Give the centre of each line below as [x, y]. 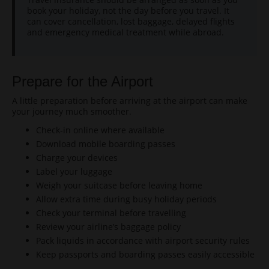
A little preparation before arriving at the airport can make [130, 101]
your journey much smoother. [72, 111]
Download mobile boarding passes [106, 144]
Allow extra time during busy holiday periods [126, 199]
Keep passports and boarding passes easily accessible [145, 254]
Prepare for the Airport [83, 81]
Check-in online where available [100, 130]
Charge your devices [77, 158]
